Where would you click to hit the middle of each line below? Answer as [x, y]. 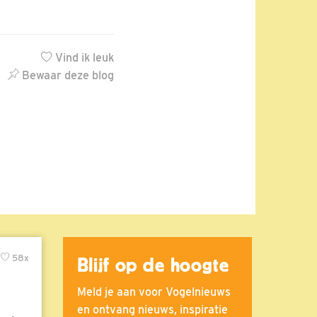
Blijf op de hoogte [153, 265]
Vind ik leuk [83, 58]
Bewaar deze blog [67, 76]
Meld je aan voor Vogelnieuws [154, 292]
